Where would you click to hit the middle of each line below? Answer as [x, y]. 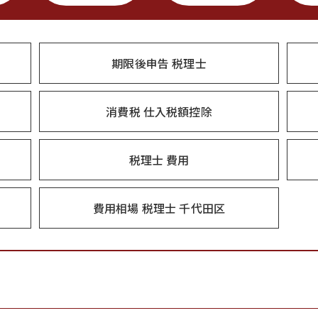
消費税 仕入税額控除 [159, 111]
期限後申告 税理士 [159, 63]
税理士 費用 [159, 160]
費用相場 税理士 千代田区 [159, 208]
